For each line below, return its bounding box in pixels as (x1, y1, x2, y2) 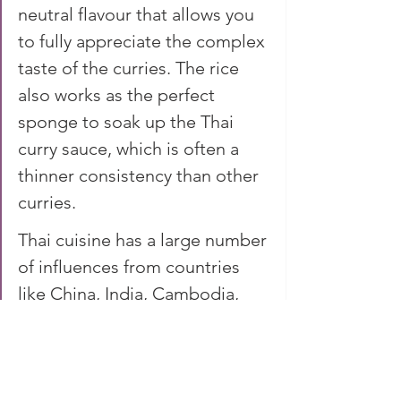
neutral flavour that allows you (18, 3, 259, 25)
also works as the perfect (18, 83, 219, 106)
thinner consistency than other (18, 164, 263, 186)
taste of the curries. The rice (18, 56, 243, 79)
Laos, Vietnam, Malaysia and (18, 309, 244, 331)
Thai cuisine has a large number (18, 228, 271, 251)
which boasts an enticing (18, 363, 218, 385)
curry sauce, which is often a (18, 137, 243, 159)
